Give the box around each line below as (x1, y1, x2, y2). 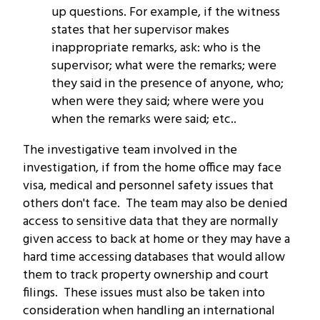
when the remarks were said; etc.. (51, 109, 236, 130)
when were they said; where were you (51, 91, 264, 112)
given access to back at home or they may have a (23, 229, 290, 250)
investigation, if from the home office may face (23, 157, 281, 179)
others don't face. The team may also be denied (23, 193, 287, 214)
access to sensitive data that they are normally (23, 211, 278, 232)
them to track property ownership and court (23, 264, 269, 286)
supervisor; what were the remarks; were (51, 55, 276, 76)
